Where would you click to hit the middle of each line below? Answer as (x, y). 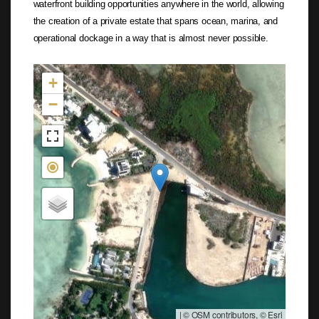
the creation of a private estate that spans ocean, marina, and (156, 21)
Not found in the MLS (72, 70)
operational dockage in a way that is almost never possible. (151, 38)
